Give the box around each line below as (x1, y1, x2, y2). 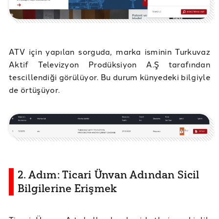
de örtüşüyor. (9, 84, 62, 95)
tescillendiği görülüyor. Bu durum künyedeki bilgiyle (9, 71, 210, 83)
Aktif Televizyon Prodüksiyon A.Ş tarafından (9, 59, 210, 70)
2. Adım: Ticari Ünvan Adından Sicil (18, 168, 199, 182)
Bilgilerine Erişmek (18, 182, 117, 196)
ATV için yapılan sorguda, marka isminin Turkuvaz (9, 46, 210, 57)
